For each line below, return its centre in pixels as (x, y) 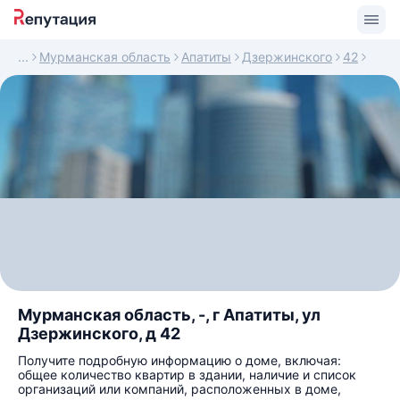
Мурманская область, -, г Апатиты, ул (169, 315)
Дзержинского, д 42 (99, 333)
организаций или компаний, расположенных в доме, (179, 389)
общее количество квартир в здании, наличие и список (187, 375)
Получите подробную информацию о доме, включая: (179, 360)
